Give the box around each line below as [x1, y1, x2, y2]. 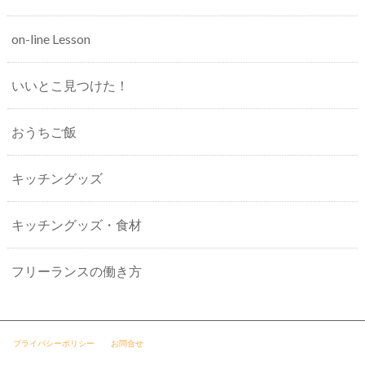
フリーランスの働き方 [11, 263, 142, 279]
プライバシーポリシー [12, 337, 95, 348]
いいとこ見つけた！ [11, 77, 129, 94]
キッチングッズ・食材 [11, 217, 142, 233]
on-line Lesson [11, 31, 90, 47]
